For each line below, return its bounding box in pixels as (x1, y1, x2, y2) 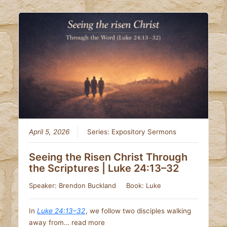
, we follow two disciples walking (86, 207, 192, 215)
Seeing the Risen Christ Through (29, 151, 188, 164)
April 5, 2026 (29, 128, 70, 136)
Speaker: (29, 181, 59, 190)
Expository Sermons (111, 128, 177, 136)
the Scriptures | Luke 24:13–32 (29, 162, 179, 175)
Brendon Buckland (59, 181, 117, 190)
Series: (87, 128, 112, 136)
